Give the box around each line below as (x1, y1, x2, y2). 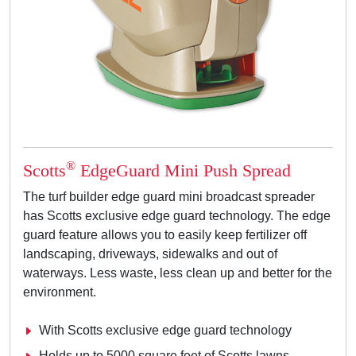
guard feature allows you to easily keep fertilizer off (23, 228, 307, 242)
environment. (23, 285, 96, 300)
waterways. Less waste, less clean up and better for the (23, 266, 332, 281)
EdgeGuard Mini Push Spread (75, 161, 291, 181)
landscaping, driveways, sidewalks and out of (23, 247, 277, 261)
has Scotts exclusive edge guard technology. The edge (23, 209, 331, 223)
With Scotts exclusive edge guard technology (39, 323, 292, 338)
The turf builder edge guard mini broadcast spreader (23, 190, 315, 204)
